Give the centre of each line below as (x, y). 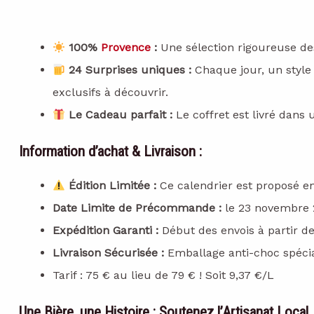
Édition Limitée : (111, 186)
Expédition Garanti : (105, 231)
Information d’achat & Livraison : (110, 152)
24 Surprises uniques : (129, 70)
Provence (126, 48)
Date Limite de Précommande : (137, 208)
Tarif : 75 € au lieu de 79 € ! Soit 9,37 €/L (163, 275)
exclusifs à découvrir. (110, 93)
